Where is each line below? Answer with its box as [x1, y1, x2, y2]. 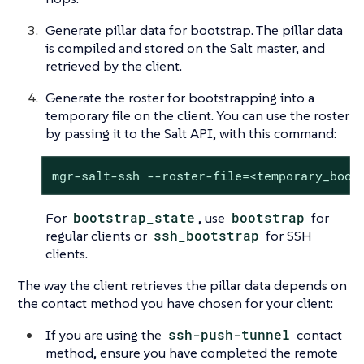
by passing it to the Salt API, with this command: [45, 124, 336, 143]
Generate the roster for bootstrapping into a [45, 89, 314, 107]
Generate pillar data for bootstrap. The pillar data [45, 21, 343, 40]
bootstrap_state [73, 208, 196, 226]
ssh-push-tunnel [168, 325, 291, 343]
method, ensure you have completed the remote [45, 343, 338, 362]
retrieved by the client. [45, 57, 182, 76]
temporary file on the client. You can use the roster [45, 106, 349, 125]
